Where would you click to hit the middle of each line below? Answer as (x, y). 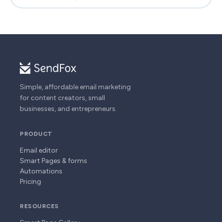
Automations (41, 171)
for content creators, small (62, 98)
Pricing (30, 181)
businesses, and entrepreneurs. (68, 109)
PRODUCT (36, 134)
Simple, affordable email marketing (75, 87)
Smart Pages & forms (54, 161)
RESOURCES (39, 206)
